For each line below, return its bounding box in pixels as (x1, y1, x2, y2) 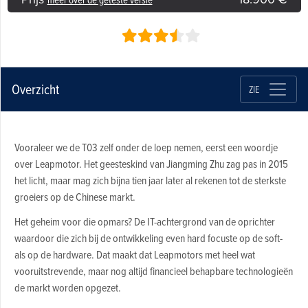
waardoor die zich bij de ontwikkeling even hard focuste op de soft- (14, 230, 283, 246)
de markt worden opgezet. (14, 280, 121, 296)
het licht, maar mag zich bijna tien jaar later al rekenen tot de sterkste (14, 173, 286, 188)
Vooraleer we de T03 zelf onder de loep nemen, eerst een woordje (14, 140, 278, 155)
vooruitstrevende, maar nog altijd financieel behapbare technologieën (14, 263, 293, 279)
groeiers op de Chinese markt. (14, 189, 135, 205)
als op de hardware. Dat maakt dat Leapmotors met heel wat (14, 247, 255, 263)
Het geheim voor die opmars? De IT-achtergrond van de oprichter (14, 214, 275, 230)
